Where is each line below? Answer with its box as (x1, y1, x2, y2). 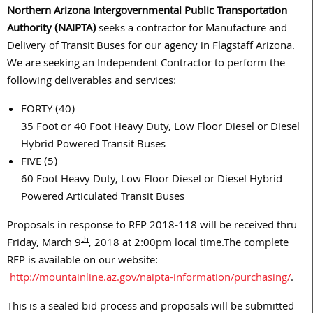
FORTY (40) (21, 101, 75, 120)
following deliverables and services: (7, 73, 176, 92)
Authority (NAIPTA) (7, 20, 99, 39)
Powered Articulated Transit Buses (21, 189, 184, 208)
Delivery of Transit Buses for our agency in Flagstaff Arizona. (7, 38, 298, 57)
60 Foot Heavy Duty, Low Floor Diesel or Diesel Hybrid (21, 171, 282, 190)
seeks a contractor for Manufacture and (99, 20, 287, 39)
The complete (224, 235, 289, 254)
